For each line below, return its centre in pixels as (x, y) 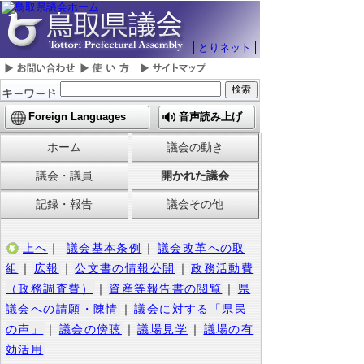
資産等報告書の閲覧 (166, 288)
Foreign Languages (77, 117)
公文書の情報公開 (125, 268)
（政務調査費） (50, 288)
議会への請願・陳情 (62, 309)
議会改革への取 (201, 248)
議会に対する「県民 (191, 309)
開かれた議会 (195, 175)
